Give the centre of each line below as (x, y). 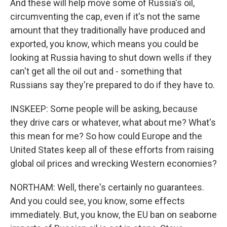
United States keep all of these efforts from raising (112, 150)
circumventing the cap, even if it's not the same (105, 16)
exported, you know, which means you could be (104, 44)
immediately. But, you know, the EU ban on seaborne (113, 215)
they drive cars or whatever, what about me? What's (113, 122)
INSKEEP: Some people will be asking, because (104, 109)
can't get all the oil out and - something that (96, 71)
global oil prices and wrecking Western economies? (113, 163)
